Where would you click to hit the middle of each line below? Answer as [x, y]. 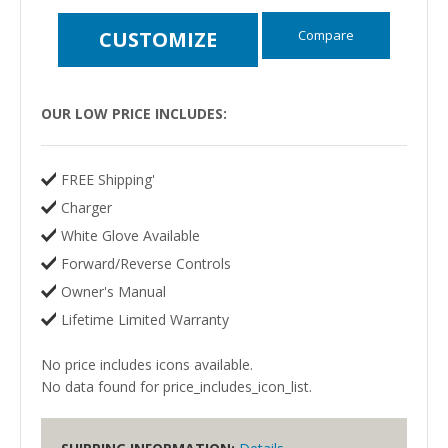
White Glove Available [130, 235]
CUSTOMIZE [158, 40]
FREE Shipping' [108, 179]
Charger [86, 207]
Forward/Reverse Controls [146, 263]
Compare [326, 34]
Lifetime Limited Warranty [145, 319]
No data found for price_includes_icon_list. [176, 386]
